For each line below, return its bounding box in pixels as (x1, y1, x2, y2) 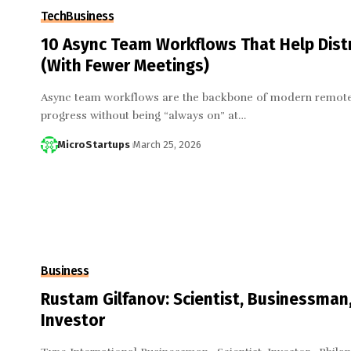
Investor (41, 310, 105, 331)
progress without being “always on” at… (41, 109, 246, 123)
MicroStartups (56, 139, 130, 151)
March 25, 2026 (132, 139, 201, 151)
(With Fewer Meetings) (41, 56, 209, 77)
